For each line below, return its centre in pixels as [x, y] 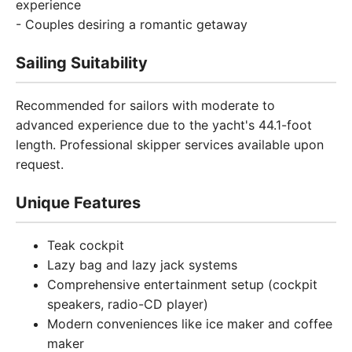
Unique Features [78, 203]
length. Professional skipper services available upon [170, 145]
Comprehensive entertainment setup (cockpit [182, 284]
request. [40, 164]
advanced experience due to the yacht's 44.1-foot [164, 125]
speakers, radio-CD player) [128, 304]
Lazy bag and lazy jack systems [142, 265]
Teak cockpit [86, 245]
